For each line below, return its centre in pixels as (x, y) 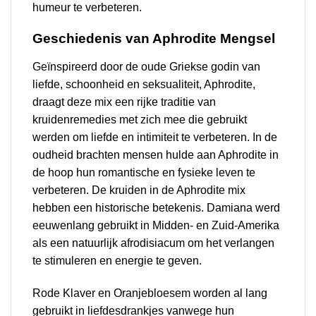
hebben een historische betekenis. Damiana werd (156, 208)
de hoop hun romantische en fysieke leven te (144, 173)
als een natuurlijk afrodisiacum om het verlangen (153, 243)
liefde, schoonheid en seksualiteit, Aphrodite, (144, 85)
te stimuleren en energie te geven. (117, 261)
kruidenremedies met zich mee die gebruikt (140, 120)
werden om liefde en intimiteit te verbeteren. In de (155, 138)
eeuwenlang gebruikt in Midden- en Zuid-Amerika (156, 226)
